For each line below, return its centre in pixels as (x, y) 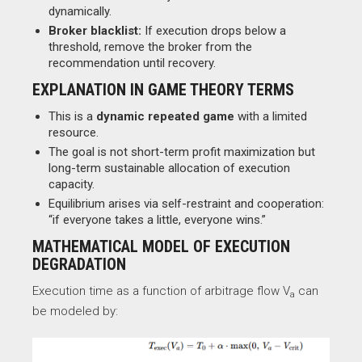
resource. (74, 133)
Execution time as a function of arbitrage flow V (161, 291)
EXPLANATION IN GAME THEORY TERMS (163, 90)
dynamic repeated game (165, 116)
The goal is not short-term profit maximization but (182, 152)
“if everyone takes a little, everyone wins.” (157, 220)
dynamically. (80, 11)
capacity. (72, 184)
